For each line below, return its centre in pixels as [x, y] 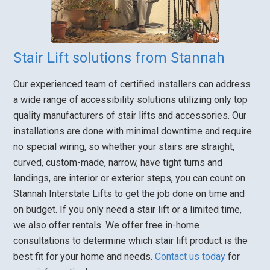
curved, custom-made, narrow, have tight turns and [118, 163]
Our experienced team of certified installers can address [132, 84]
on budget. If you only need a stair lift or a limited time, [128, 210]
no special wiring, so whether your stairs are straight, [124, 147]
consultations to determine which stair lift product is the [131, 241]
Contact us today [190, 257]
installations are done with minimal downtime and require [133, 131]
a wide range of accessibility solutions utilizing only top [131, 100]
